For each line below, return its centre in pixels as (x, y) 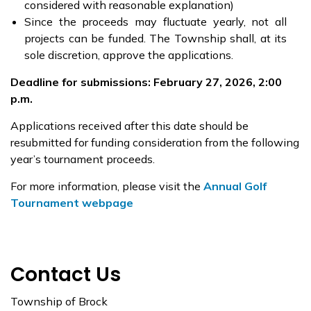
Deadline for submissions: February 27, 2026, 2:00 (146, 82)
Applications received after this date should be (129, 126)
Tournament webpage (72, 203)
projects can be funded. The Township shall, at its (155, 38)
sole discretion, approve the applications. (129, 55)
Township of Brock (59, 301)
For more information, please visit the (107, 186)
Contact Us (66, 275)
